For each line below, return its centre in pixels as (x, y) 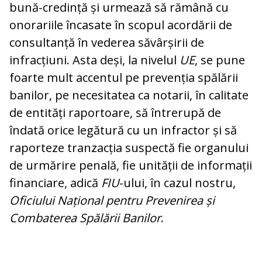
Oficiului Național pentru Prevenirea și (112, 201)
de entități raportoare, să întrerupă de (115, 113)
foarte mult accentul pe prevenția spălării (124, 78)
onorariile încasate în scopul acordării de (121, 25)
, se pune (220, 60)
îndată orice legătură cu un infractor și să (123, 130)
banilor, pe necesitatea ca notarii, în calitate (129, 95)
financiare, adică (55, 183)
